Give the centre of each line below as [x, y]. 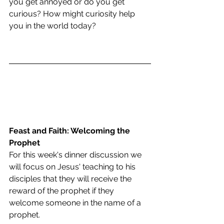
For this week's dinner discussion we [76, 154]
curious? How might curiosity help [73, 13]
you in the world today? [52, 25]
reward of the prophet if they [62, 190]
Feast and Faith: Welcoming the [70, 130]
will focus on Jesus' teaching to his [73, 166]
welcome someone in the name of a [76, 202]
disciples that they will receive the [71, 178]
